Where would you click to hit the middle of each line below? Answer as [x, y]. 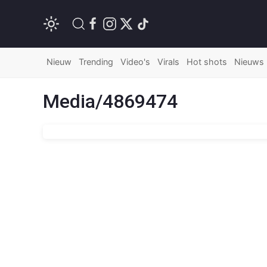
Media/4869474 [110, 101]
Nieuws [249, 62]
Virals [168, 62]
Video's [135, 62]
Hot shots [207, 62]
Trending [96, 62]
